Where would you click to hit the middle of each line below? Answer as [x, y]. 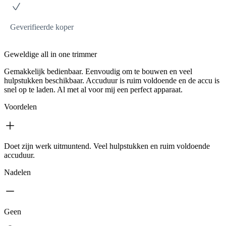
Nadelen [17, 172]
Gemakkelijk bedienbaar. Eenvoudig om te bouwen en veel [98, 71]
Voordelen [20, 106]
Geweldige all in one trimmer [50, 54]
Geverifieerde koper [42, 27]
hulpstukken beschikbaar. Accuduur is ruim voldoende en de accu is [112, 80]
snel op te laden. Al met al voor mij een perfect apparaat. [93, 89]
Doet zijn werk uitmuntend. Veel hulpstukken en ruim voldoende [107, 146]
